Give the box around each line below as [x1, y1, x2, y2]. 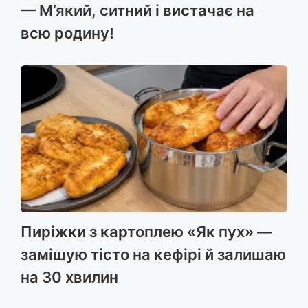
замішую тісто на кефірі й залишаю [21, 245, 286, 264]
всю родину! [21, 23, 114, 42]
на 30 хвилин [21, 268, 118, 287]
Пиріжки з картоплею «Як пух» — [21, 223, 272, 241]
